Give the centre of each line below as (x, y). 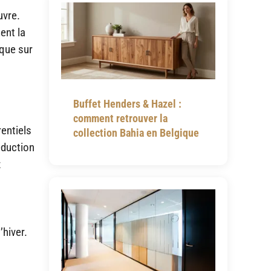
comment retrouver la (120, 119)
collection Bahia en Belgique (136, 133)
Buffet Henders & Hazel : (127, 104)
